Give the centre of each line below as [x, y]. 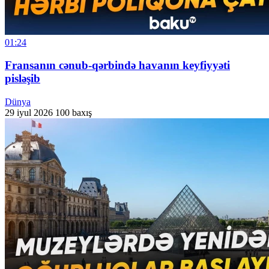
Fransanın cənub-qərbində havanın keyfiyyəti [117, 65]
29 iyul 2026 [29, 113]
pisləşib [23, 79]
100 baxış [74, 113]
